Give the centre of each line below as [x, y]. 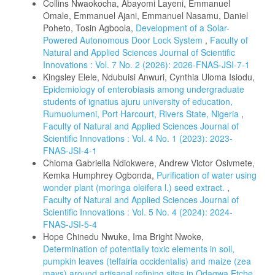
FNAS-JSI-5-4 [70, 224]
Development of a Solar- [183, 27]
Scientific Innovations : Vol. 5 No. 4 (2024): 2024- [138, 211]
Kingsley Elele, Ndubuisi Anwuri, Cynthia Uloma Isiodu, [149, 76]
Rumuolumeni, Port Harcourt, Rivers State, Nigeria [142, 113]
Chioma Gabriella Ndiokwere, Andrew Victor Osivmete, [149, 162]
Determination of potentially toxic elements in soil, [139, 248]
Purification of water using [207, 175]
